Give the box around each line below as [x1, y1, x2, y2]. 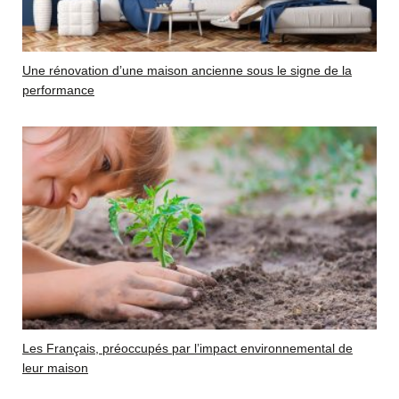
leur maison [22, 361, 88, 376]
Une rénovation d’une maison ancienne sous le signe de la [22, 63, 352, 78]
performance [22, 83, 94, 98]
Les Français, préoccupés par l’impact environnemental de [22, 341, 353, 356]
